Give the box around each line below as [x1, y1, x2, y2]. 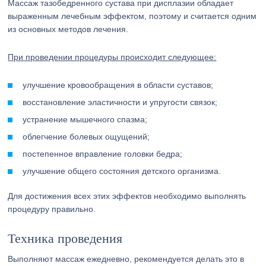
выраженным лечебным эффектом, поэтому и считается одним [8, 11, 257, 21]
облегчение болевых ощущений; [23, 132, 150, 141]
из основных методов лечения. [8, 24, 129, 34]
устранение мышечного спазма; [23, 115, 148, 124]
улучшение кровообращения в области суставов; [23, 80, 214, 90]
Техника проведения [8, 231, 123, 246]
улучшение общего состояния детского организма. [23, 166, 221, 176]
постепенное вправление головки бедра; [23, 149, 183, 159]
